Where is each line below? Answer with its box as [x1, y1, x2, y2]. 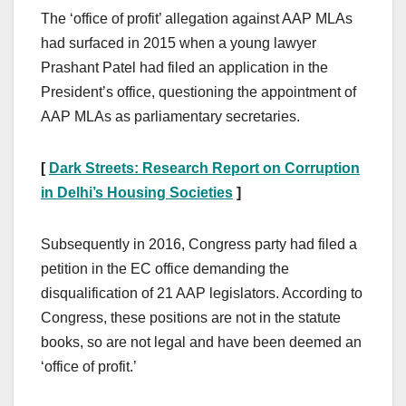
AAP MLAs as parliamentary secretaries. [41, 109, 300, 125]
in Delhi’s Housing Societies [41, 185, 233, 201]
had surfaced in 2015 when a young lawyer [41, 35, 316, 52]
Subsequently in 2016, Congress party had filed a [41, 237, 357, 253]
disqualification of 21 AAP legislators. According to [41, 285, 362, 302]
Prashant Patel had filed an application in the [41, 60, 328, 76]
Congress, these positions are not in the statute [41, 310, 341, 326]
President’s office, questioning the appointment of [41, 84, 356, 101]
